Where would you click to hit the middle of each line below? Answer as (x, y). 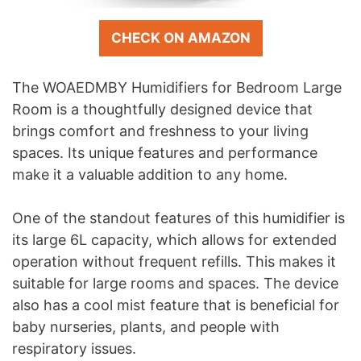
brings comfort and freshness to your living (160, 131)
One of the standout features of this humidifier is (178, 218)
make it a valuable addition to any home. (150, 174)
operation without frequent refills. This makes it (174, 261)
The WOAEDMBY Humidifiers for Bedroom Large (177, 87)
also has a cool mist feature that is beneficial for (176, 305)
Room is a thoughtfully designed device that (162, 109)
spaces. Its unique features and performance (165, 152)
